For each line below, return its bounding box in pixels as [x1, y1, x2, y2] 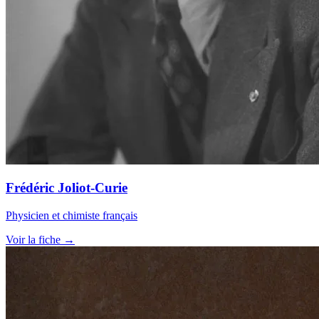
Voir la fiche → [6, 233, 75, 246]
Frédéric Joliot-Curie [6, 180, 127, 196]
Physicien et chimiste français [6, 209, 137, 221]
